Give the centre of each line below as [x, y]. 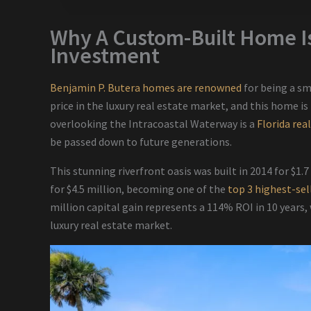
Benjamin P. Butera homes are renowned [146, 88]
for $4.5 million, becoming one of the [139, 189]
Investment [105, 56]
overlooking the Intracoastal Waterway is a [153, 124]
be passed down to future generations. [141, 142]
